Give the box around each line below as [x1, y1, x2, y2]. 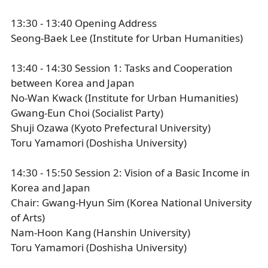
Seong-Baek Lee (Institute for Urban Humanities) [11, 31, 243, 45]
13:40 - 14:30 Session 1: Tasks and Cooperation [11, 61, 233, 75]
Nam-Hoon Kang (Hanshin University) [11, 226, 190, 239]
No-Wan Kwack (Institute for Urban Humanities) [11, 91, 238, 105]
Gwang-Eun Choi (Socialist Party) [11, 106, 163, 120]
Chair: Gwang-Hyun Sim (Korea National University [11, 196, 252, 209]
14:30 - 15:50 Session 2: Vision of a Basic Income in [11, 166, 250, 179]
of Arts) [11, 211, 45, 224]
